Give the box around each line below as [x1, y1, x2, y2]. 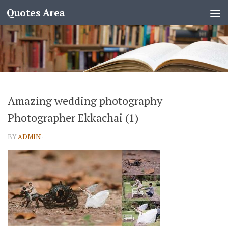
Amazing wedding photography [8, 93, 162, 108]
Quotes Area [7, 6, 65, 19]
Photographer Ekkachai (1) [8, 110, 138, 125]
